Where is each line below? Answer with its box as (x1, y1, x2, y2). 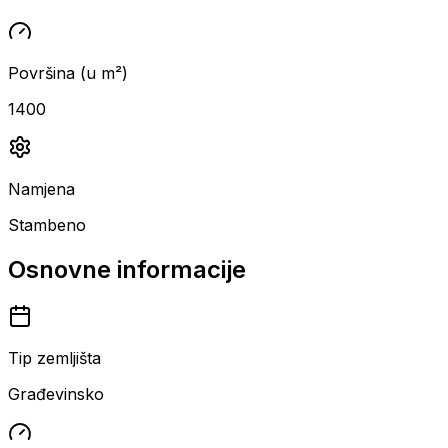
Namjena (8, 178, 75, 199)
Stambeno (8, 214, 86, 235)
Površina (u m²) (8, 62, 128, 83)
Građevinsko (8, 383, 104, 404)
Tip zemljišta (8, 347, 101, 368)
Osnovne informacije (8, 254, 246, 284)
